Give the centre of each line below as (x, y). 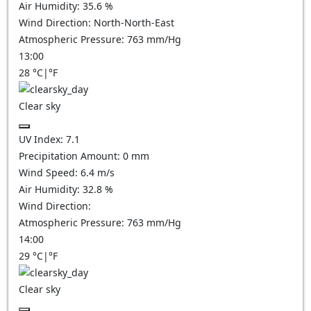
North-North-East (134, 23)
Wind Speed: (50, 173)
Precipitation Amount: (71, 156)
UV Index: (42, 139)
